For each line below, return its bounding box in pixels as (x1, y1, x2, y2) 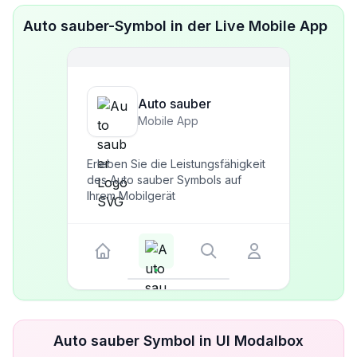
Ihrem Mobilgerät (87, 189, 175, 202)
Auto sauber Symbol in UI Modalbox (53, 332, 304, 349)
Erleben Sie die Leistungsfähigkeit (87, 157, 265, 171)
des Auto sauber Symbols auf (87, 173, 241, 186)
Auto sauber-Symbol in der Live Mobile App (23, 18, 328, 34)
